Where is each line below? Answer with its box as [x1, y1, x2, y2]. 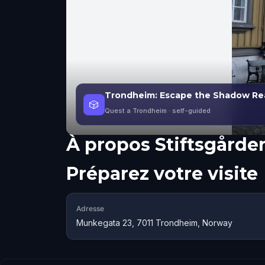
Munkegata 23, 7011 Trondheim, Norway [76, 218, 232, 228]
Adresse [76, 204, 104, 213]
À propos [66, 134, 150, 156]
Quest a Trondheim [105, 106, 167, 115]
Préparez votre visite [66, 163, 258, 185]
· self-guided [167, 106, 211, 115]
